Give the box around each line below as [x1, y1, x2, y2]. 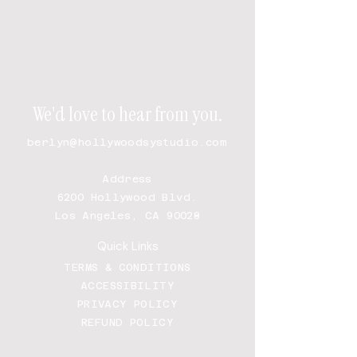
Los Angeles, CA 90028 [53, 210, 201, 222]
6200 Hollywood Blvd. [57, 191, 198, 203]
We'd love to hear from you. [33, 101, 222, 127]
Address [102, 173, 152, 185]
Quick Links [96, 238, 159, 254]
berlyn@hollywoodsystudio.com [27, 136, 227, 148]
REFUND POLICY [80, 316, 175, 328]
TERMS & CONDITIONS [64, 261, 191, 273]
